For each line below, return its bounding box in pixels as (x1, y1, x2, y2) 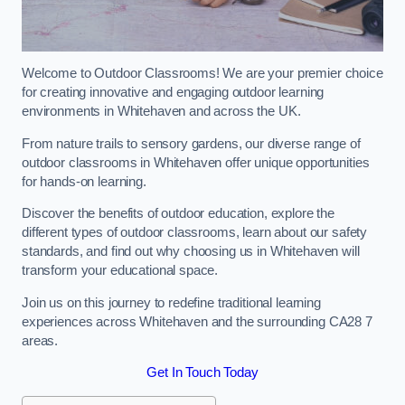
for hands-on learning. (22, 174, 146, 189)
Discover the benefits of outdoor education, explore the (22, 206, 335, 221)
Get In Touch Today (146, 365, 259, 381)
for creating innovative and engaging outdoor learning (22, 85, 325, 100)
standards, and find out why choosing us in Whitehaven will (22, 244, 360, 259)
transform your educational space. (22, 263, 219, 278)
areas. (22, 333, 59, 348)
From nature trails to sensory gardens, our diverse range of (22, 136, 361, 151)
